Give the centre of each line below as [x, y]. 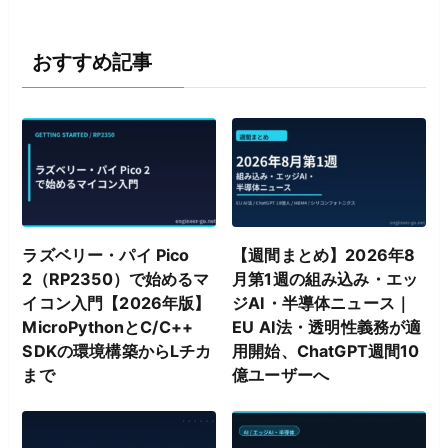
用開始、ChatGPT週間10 [326, 351]
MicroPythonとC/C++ [108, 327]
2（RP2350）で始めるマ [116, 279]
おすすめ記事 [92, 61]
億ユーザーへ [281, 375]
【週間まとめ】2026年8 [324, 255]
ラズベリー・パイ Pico [106, 255]
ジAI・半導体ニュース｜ [321, 303]
